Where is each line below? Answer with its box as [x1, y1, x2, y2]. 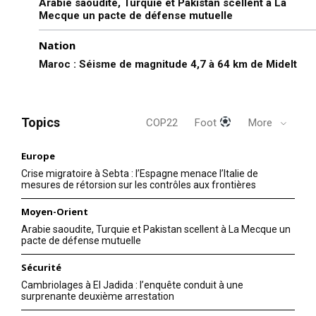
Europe [21, 149, 55, 162]
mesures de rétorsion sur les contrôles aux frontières [21, 178, 256, 190]
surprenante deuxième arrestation [21, 290, 174, 302]
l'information [107, 269, 209, 288]
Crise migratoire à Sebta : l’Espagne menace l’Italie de [21, 167, 258, 179]
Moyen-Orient [21, 205, 88, 218]
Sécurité [21, 260, 61, 274]
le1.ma [133, 234, 183, 254]
